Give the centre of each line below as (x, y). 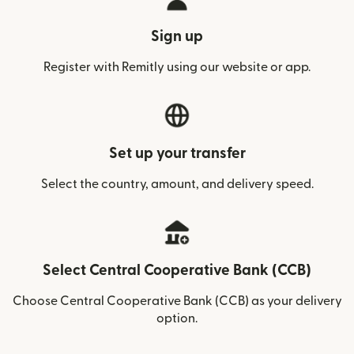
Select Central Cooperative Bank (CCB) (177, 271)
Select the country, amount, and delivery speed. (177, 184)
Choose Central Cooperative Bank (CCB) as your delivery (177, 301)
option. (177, 318)
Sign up (177, 37)
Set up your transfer (177, 154)
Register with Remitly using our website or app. (177, 67)
